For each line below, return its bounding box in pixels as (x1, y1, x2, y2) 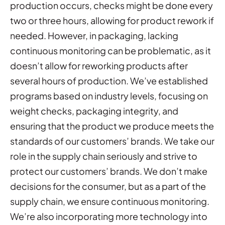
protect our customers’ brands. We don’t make (10, 165, 207, 177)
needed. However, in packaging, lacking (10, 29, 178, 41)
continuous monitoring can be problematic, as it (10, 44, 211, 56)
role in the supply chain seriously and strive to (10, 150, 197, 162)
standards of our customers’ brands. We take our (10, 135, 214, 147)
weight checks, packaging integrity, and (10, 104, 178, 117)
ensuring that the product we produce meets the (10, 120, 214, 132)
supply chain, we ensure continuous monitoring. (10, 195, 209, 207)
